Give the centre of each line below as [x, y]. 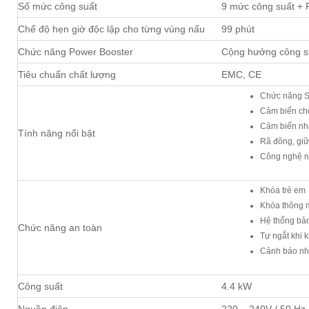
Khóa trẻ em [282, 190]
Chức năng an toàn [60, 227]
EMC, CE [242, 74]
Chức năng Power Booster [76, 51]
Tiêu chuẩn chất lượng [67, 74]
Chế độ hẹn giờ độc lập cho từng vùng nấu [111, 29]
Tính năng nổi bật [57, 133]
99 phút [238, 29]
